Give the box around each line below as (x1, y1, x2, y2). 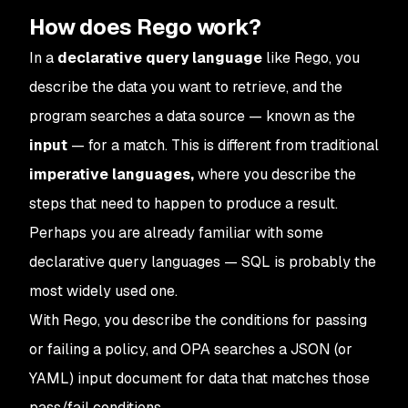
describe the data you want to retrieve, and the (29, 77, 342, 97)
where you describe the (194, 165, 356, 184)
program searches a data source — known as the (29, 107, 355, 126)
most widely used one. (29, 281, 178, 301)
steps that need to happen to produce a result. (29, 194, 338, 213)
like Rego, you (262, 48, 360, 67)
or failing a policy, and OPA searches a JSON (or (29, 340, 352, 359)
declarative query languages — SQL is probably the (29, 252, 376, 271)
